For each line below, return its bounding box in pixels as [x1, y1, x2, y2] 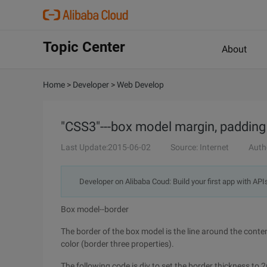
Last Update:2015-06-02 [61, 142, 151, 152]
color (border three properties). [61, 239, 174, 249]
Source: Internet [170, 142, 229, 152]
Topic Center [43, 39, 125, 55]
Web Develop [117, 80, 164, 89]
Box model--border [61, 204, 129, 214]
